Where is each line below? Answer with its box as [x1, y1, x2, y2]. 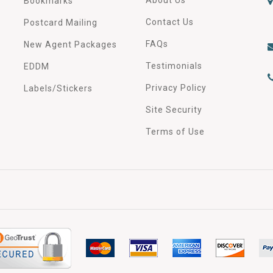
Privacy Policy [146, 82, 207, 93]
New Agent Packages [24, 39, 117, 49]
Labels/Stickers [24, 83, 93, 93]
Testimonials [146, 60, 202, 71]
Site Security [146, 104, 202, 115]
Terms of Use [146, 126, 205, 136]
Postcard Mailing [24, 17, 97, 27]
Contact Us [146, 16, 194, 27]
